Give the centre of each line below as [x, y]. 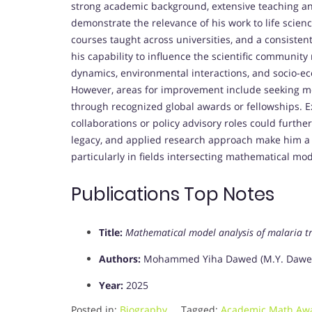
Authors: [120, 259]
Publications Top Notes [173, 195]
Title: [111, 233]
